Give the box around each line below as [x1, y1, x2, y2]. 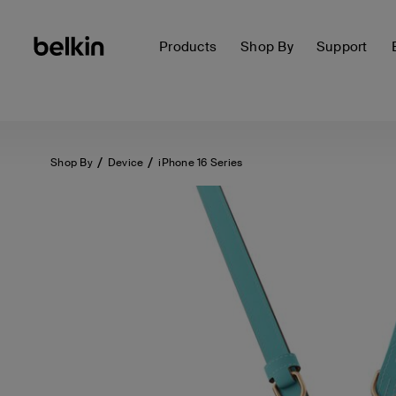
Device [107, 156, 144, 170]
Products [159, 38, 217, 56]
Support [316, 38, 368, 56]
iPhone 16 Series [158, 156, 243, 170]
